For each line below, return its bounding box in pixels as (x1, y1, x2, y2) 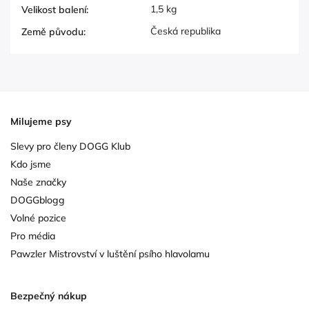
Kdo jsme (10, 158, 51, 171)
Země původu (21, 26, 83, 39)
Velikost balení (21, 3, 86, 17)
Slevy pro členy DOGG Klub (10, 140, 130, 153)
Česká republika (150, 25, 221, 38)
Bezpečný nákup (10, 290, 87, 303)
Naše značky (10, 176, 66, 189)
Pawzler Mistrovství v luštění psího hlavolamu (10, 248, 210, 261)
